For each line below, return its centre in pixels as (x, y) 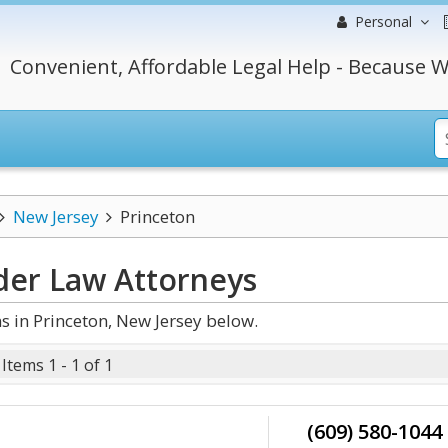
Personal (383, 21)
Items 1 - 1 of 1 (57, 365)
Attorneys (181, 279)
